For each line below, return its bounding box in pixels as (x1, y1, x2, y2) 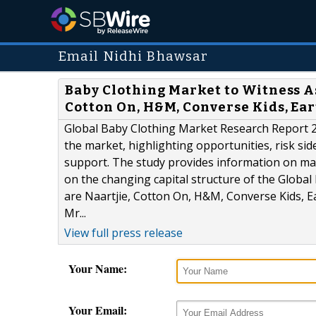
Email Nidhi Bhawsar (58, 49, 209, 64)
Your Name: (68, 260, 127, 277)
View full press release (64, 225, 183, 241)
